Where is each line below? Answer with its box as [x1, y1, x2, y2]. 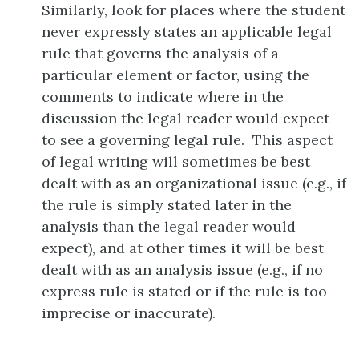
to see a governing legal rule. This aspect [42, 131, 333, 150]
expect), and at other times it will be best [42, 239, 324, 258]
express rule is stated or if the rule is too [42, 282, 327, 301]
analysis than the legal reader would [42, 217, 296, 236]
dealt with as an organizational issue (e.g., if [42, 174, 346, 193]
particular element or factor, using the [42, 66, 309, 85]
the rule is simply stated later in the [42, 196, 292, 215]
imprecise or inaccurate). [42, 304, 216, 323]
